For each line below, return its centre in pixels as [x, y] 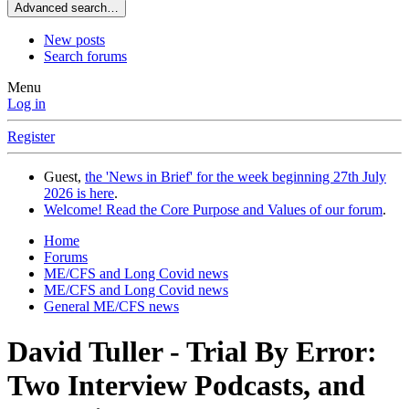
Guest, [64, 177]
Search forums [85, 57]
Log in [26, 104]
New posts [74, 40]
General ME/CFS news [111, 307]
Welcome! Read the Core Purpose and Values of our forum [213, 210]
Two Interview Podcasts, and [186, 385]
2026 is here [79, 194]
